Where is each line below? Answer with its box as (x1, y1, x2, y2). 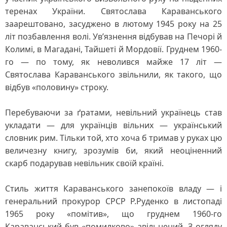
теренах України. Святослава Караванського (5, 6, 222, 17)
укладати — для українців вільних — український (5, 120, 222, 131)
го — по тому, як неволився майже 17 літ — (5, 56, 222, 67)
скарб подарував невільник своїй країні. (5, 158, 164, 169)
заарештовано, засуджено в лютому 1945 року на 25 (5, 18, 222, 29)
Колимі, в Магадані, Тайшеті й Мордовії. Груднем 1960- (5, 44, 222, 55)
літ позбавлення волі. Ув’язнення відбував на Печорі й (5, 31, 222, 42)
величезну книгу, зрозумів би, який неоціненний (5, 145, 222, 156)
